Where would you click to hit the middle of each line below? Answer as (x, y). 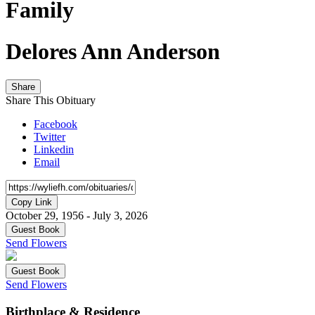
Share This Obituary (51, 101)
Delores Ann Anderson (113, 51)
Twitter (50, 137)
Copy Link (32, 202)
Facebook (56, 124)
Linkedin (54, 150)
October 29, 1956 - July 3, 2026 (77, 216)
